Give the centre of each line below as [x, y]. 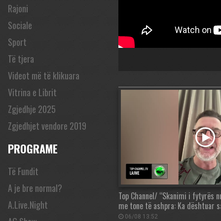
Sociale [20, 25]
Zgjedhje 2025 [32, 109]
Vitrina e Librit [32, 92]
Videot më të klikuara [44, 75]
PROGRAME [33, 148]
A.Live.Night [28, 205]
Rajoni [18, 8]
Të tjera [21, 59]
